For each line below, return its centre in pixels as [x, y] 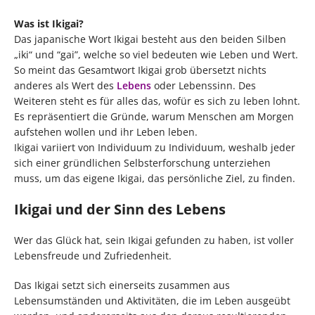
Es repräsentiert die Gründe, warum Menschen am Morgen [154, 117]
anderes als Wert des [65, 86]
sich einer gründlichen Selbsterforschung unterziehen [142, 163]
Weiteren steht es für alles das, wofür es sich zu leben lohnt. [157, 101]
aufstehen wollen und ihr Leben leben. [106, 132]
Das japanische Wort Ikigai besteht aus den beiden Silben [150, 39]
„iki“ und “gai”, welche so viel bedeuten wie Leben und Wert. [156, 55]
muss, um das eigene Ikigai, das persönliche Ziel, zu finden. [155, 179]
